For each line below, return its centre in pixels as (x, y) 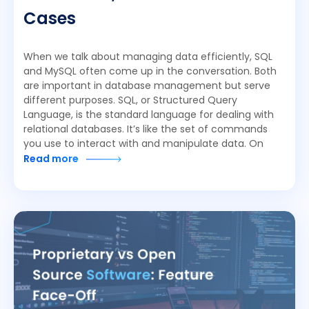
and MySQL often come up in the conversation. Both (150, 72)
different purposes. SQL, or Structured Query (130, 101)
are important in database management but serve (147, 87)
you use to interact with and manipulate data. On (143, 144)
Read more (52, 160)
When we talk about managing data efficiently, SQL (148, 58)
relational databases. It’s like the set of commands (146, 130)
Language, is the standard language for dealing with (149, 116)
